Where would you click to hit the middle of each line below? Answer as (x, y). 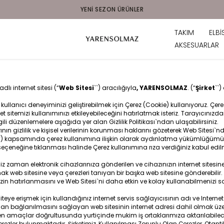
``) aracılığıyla (115, 88)
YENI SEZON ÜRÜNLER (112, 9)
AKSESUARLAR (197, 45)
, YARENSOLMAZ (162, 88)
